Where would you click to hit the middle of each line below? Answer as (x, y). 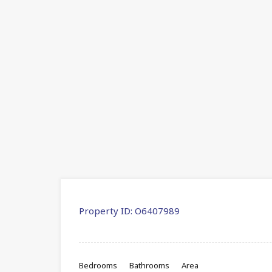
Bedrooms (98, 265)
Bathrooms (149, 265)
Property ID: (106, 210)
